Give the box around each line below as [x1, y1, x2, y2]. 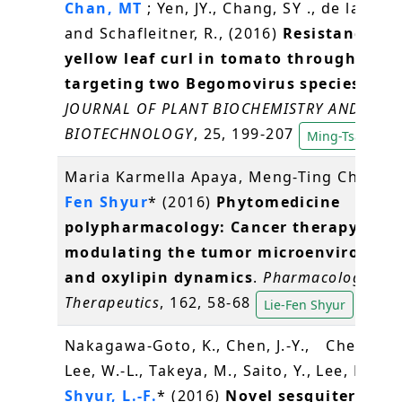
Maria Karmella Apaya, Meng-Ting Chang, [65, 167, 398, 188]
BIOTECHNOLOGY [65, 124, 194, 144]
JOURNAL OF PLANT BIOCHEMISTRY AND [65, 99, 361, 119]
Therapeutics [65, 293, 161, 313]
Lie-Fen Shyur [264, 295, 346, 313]
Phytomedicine [215, 192, 341, 213]
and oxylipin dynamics [65, 267, 254, 288]
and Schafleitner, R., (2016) [65, 23, 283, 44]
